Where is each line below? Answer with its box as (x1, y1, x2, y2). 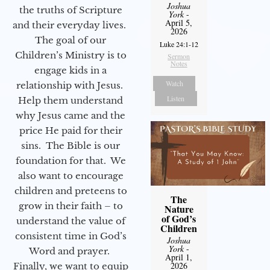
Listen (167, 93, 185, 103)
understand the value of (16, 215, 125, 227)
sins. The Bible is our (21, 140, 120, 152)
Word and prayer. (29, 245, 112, 257)
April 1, (165, 251, 193, 263)
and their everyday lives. (13, 19, 128, 31)
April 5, (165, 16, 193, 28)
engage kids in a (34, 64, 107, 77)
